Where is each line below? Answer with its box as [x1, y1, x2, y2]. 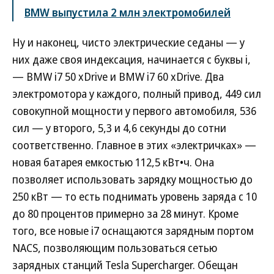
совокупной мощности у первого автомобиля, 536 [12, 103, 256, 118]
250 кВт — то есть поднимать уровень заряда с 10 [12, 188, 257, 204]
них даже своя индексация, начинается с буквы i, [12, 51, 251, 67]
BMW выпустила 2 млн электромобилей [24, 4, 231, 20]
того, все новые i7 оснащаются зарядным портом [12, 223, 254, 238]
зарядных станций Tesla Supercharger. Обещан [12, 257, 238, 272]
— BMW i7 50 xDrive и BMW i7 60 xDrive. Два [12, 68, 224, 84]
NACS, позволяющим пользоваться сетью [12, 240, 217, 255]
